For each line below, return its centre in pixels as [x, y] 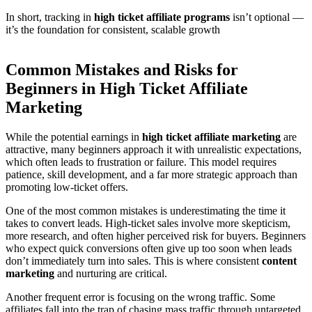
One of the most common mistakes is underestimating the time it [146, 211]
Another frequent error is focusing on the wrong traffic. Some [140, 297]
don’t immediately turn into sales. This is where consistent [134, 261]
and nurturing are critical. [111, 274]
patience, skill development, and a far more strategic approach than [151, 175]
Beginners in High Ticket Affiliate [127, 89]
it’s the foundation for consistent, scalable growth [113, 30]
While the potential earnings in [74, 137]
